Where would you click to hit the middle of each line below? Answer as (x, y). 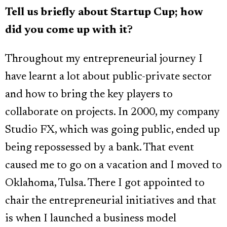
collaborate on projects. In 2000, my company (112, 113)
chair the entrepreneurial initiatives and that (111, 201)
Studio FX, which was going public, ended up (112, 130)
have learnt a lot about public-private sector (108, 77)
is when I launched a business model (91, 219)
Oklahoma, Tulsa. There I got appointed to (105, 184)
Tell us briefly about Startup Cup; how (104, 13)
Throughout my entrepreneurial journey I (104, 60)
